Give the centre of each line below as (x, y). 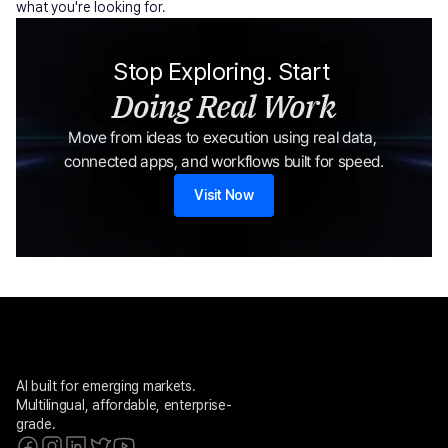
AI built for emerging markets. (106, 386)
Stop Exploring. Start (224, 71)
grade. (36, 424)
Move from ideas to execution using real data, (222, 137)
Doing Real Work (224, 106)
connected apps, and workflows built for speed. (224, 161)
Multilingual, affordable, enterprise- (124, 405)
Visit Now (224, 195)
